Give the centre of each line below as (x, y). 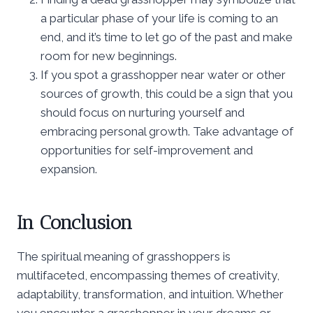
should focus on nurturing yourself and (143, 112)
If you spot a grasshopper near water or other (163, 74)
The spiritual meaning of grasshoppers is (124, 256)
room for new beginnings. (109, 56)
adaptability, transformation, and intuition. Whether (150, 294)
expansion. (69, 169)
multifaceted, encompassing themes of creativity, (148, 275)
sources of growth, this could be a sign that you (167, 93)
